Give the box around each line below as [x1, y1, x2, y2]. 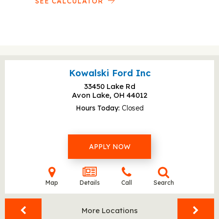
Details [79, 179, 100, 186]
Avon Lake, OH [71, 90, 127, 100]
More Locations [81, 206, 138, 215]
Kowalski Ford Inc [68, 67, 151, 79]
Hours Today [75, 104, 118, 112]
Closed [121, 104, 144, 112]
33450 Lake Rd [84, 82, 135, 91]
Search [153, 179, 174, 186]
